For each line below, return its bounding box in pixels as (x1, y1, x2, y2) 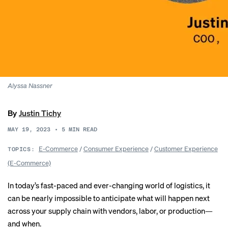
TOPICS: (8, 146, 35, 153)
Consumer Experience (83, 144, 149, 153)
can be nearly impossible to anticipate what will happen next (8, 193, 210, 203)
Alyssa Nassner (8, 81, 52, 90)
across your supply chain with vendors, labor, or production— (8, 206, 213, 216)
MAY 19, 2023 (8, 126, 50, 133)
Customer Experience (154, 144, 218, 153)
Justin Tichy (19, 107, 61, 118)
